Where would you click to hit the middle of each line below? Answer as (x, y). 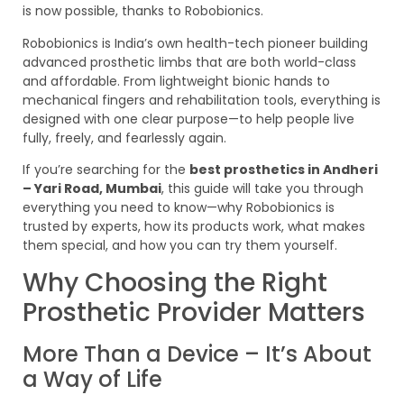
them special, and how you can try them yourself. (180, 246)
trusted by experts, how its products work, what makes (194, 227)
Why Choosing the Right (175, 283)
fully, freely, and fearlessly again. (124, 138)
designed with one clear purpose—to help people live (188, 119)
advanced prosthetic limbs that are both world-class (189, 62)
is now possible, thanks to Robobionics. (143, 11)
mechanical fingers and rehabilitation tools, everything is (202, 100)
